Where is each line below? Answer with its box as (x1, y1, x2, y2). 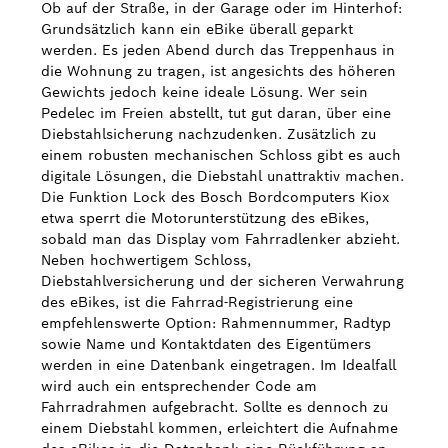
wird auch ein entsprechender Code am (41, 377, 317, 395)
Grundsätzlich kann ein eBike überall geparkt (41, 20, 353, 38)
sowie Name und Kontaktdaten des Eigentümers (41, 335, 371, 353)
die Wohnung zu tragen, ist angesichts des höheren (41, 62, 396, 80)
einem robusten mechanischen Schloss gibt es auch (41, 146, 401, 164)
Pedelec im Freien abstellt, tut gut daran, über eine (41, 104, 391, 122)
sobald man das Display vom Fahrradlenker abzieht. (41, 230, 400, 248)
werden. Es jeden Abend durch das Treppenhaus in (41, 41, 395, 59)
